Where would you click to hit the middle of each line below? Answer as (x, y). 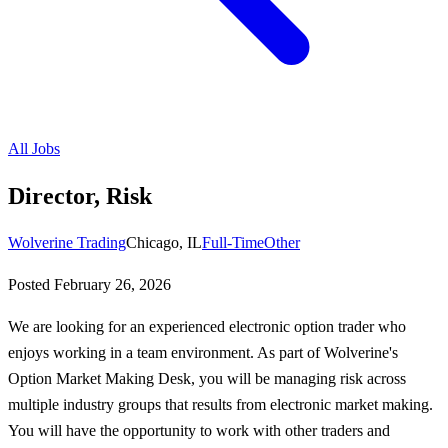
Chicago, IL (164, 242)
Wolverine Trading (67, 242)
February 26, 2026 (112, 284)
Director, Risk (80, 195)
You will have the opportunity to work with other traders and (199, 430)
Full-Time (233, 242)
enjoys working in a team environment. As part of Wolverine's (203, 352)
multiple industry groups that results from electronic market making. (220, 404)
